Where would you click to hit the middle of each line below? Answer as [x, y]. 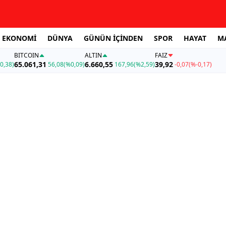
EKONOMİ [19, 38]
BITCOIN [26, 55]
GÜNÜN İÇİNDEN [113, 38]
